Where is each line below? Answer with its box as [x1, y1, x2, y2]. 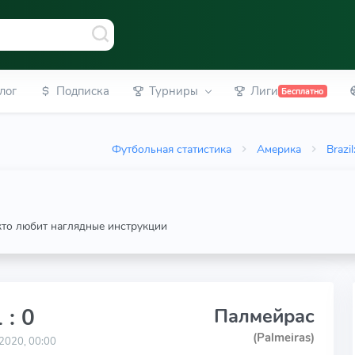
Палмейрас [213, 303, 315, 329]
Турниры [148, 83, 198, 99]
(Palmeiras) [252, 330, 315, 345]
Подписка [55, 83, 109, 99]
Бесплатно [281, 85, 324, 97]
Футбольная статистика [112, 141, 232, 157]
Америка [257, 141, 302, 157]
